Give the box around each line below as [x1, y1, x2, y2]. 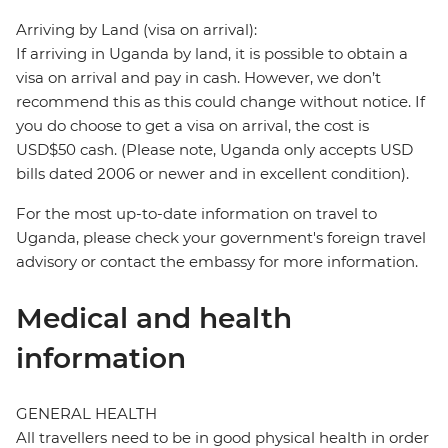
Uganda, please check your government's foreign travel [16, 228, 426, 248]
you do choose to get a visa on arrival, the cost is [16, 116, 369, 136]
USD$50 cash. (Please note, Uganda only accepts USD [16, 140, 413, 160]
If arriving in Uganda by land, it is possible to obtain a [16, 44, 408, 64]
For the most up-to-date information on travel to [16, 204, 377, 224]
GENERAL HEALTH [16, 404, 157, 424]
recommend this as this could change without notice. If [16, 92, 425, 112]
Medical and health [16, 301, 292, 336]
